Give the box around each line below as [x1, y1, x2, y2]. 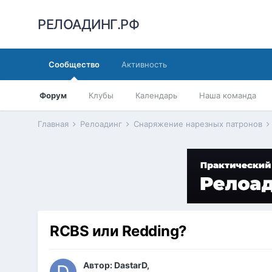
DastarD [114, 260, 148, 271]
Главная [38, 119, 72, 129]
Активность [121, 59, 168, 69]
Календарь [135, 90, 178, 100]
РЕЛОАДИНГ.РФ [38, 16, 140, 32]
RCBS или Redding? [50, 222, 187, 240]
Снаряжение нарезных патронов [134, 119, 265, 129]
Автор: [83, 260, 115, 271]
